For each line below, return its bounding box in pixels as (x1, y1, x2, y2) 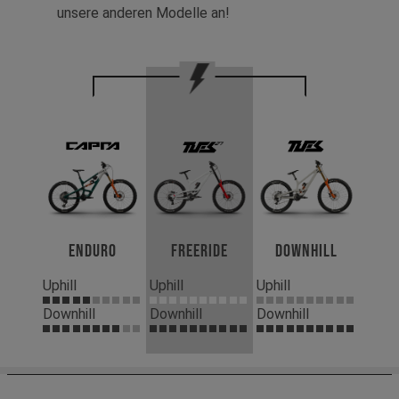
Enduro (69, 240, 117, 262)
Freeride (171, 240, 228, 262)
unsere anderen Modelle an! (57, 4, 230, 22)
